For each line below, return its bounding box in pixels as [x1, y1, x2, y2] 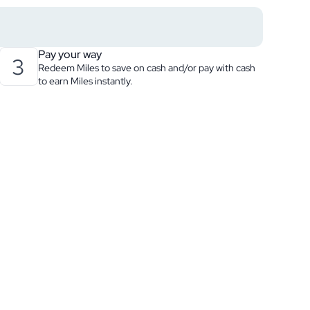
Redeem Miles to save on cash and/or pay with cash [37, 62, 255, 74]
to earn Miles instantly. [37, 75, 133, 87]
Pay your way [37, 47, 102, 62]
